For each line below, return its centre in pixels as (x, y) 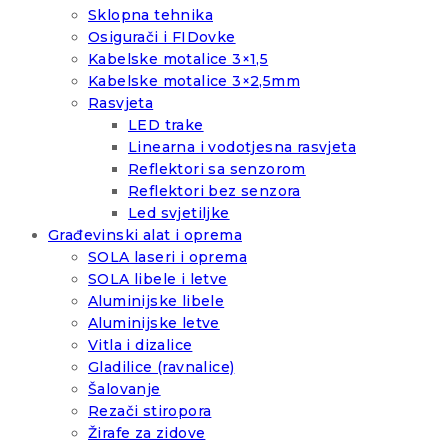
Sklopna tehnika (150, 15)
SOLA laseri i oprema (167, 257)
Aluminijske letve (154, 323)
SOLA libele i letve (158, 279)
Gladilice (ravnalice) (161, 367)
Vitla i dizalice (140, 345)
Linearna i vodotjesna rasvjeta (242, 147)
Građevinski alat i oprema (145, 235)
